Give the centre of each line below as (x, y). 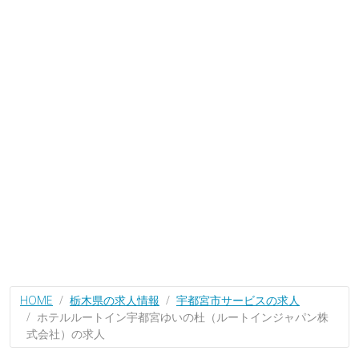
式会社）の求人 (66, 333)
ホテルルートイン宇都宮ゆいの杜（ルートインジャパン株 (183, 317)
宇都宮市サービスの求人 (238, 300)
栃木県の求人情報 (115, 300)
